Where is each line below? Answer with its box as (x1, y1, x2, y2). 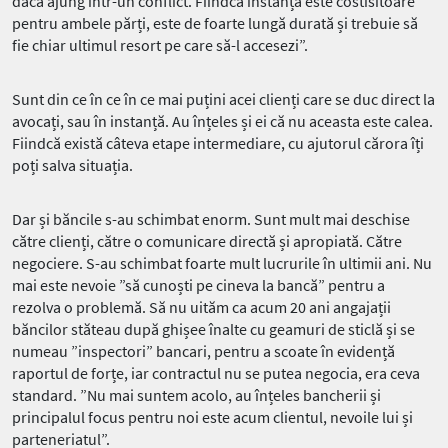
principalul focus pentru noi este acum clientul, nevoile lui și (12, 407, 413, 428)
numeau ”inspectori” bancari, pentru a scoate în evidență (12, 341, 395, 362)
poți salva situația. (12, 155, 133, 176)
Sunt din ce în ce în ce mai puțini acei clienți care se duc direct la (12, 89, 435, 110)
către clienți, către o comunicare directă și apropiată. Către (12, 231, 402, 252)
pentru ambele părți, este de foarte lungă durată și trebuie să (12, 13, 418, 34)
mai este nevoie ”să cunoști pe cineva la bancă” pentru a (12, 275, 385, 296)
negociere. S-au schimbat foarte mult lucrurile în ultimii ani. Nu (12, 253, 432, 274)
